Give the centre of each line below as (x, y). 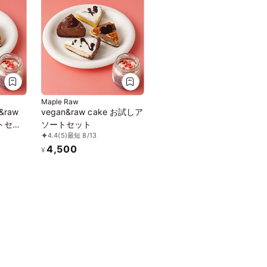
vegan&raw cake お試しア (92, 111)
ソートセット (66, 124)
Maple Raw (60, 101)
